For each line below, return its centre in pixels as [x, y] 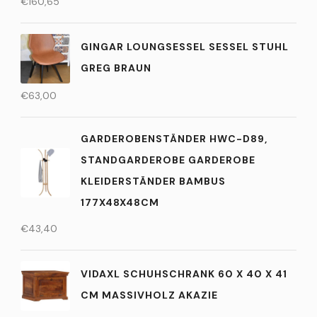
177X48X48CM [120, 203]
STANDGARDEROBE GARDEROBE [168, 160]
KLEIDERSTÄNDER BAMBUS [153, 181]
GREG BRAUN [116, 68]
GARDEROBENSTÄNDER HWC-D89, [174, 139]
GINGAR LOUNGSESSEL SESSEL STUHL [185, 46]
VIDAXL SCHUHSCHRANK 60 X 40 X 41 [184, 273]
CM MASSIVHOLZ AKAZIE [149, 295]
